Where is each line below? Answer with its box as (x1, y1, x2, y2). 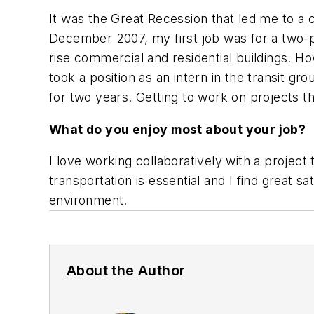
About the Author (67, 262, 186, 280)
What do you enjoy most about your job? (49, 121, 309, 137)
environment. (49, 193, 132, 208)
